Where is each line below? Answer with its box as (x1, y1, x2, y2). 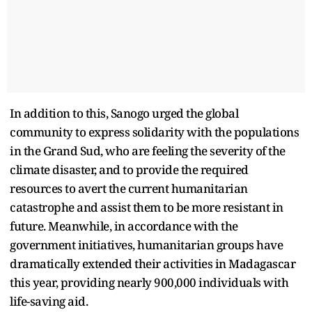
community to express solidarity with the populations (10, 123, 299, 140)
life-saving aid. (10, 292, 93, 309)
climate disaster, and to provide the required (10, 161, 249, 178)
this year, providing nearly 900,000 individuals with (10, 274, 288, 290)
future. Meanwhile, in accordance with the (10, 217, 238, 234)
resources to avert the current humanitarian (10, 180, 248, 196)
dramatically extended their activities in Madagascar (10, 255, 295, 272)
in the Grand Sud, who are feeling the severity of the (10, 142, 286, 159)
